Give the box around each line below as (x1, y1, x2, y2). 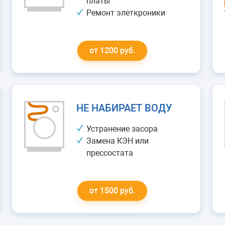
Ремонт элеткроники (86, 8, 165, 18)
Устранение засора (86, 124, 158, 134)
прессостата (86, 148, 133, 158)
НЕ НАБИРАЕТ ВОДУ (76, 102, 172, 114)
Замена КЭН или (86, 136, 149, 146)
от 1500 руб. (89, 186, 135, 195)
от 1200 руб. (89, 46, 135, 55)
